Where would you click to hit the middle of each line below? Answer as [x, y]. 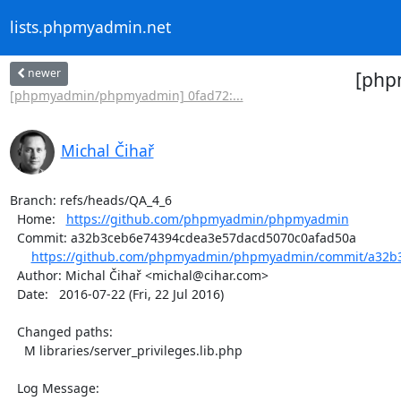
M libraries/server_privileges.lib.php [17, 350]
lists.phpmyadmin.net [90, 27]
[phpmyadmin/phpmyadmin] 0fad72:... [126, 95]
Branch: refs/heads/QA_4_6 [90, 200]
